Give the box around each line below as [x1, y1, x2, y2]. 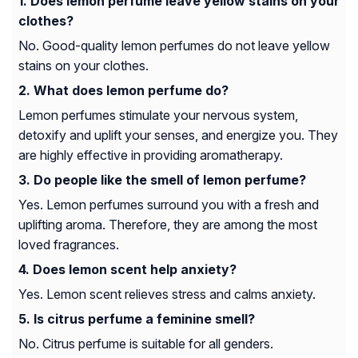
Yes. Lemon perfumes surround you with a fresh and [18, 197, 319, 213]
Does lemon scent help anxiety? [33, 261, 237, 278]
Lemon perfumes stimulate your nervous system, [18, 107, 298, 124]
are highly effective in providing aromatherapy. [18, 147, 283, 164]
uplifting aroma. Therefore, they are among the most [18, 217, 317, 233]
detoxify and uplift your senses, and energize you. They [18, 127, 338, 144]
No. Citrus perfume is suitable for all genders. [18, 336, 273, 352]
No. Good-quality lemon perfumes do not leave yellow [18, 38, 330, 54]
